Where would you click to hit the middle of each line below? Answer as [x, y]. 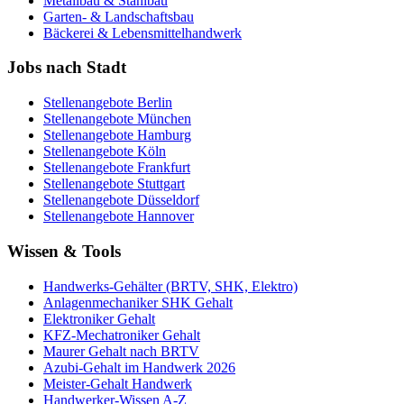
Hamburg [164, 135]
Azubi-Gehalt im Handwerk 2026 [139, 367]
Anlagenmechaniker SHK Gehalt [138, 302]
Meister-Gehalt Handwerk [118, 383]
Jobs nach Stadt [67, 68]
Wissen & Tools [64, 251]
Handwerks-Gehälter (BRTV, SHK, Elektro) [170, 286]
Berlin [155, 103]
